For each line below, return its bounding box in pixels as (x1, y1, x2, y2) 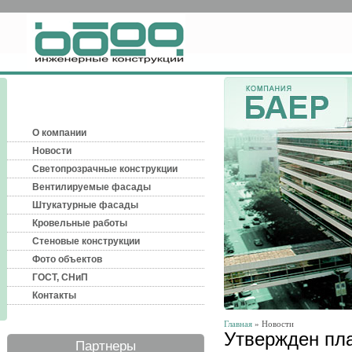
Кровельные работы (32, 218, 127, 229)
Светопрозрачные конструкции (32, 163, 178, 174)
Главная (224, 319, 252, 328)
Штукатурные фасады (32, 200, 138, 211)
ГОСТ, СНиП (32, 272, 88, 283)
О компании (32, 127, 86, 138)
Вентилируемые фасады (32, 181, 151, 192)
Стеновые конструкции (32, 236, 140, 247)
